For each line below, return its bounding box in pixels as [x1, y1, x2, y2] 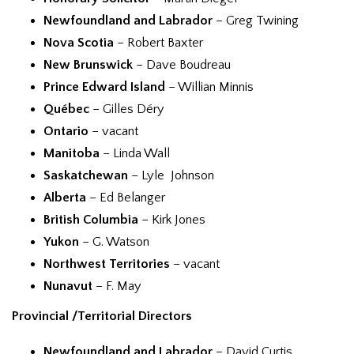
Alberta [43, 190, 86, 205]
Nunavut [43, 279, 92, 293]
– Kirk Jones [138, 213, 205, 227]
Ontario [43, 124, 88, 138]
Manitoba [43, 146, 100, 160]
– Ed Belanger [86, 190, 165, 205]
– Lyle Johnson [128, 168, 214, 183]
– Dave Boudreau [133, 58, 231, 72]
